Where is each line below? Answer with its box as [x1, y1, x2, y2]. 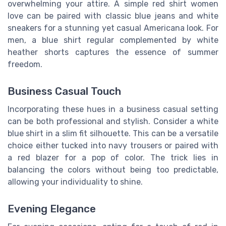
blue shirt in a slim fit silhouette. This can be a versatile [8, 128, 218, 138]
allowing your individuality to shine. [8, 177, 143, 187]
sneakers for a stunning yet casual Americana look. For [8, 23, 218, 33]
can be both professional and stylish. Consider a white [8, 116, 218, 126]
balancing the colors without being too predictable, [8, 164, 218, 175]
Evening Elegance [8, 203, 96, 215]
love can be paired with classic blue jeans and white [8, 11, 218, 21]
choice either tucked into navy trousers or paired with [8, 140, 218, 150]
